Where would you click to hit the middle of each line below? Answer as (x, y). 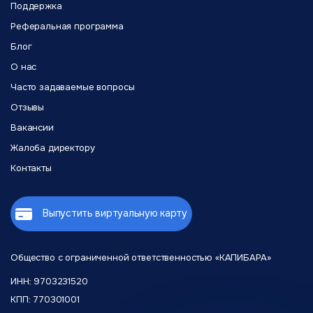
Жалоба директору (53, 148)
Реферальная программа (67, 26)
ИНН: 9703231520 (49, 281)
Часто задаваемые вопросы (73, 87)
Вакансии (32, 128)
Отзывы (28, 107)
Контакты (31, 168)
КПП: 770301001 (45, 299)
